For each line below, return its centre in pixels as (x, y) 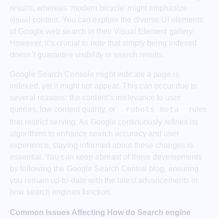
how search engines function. (61, 192)
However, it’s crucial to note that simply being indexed (103, 43)
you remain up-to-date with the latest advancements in (104, 181)
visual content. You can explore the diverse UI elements (107, 20)
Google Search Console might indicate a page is (94, 74)
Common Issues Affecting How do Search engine (100, 213)
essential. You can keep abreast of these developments (106, 157)
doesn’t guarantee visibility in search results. (87, 55)
